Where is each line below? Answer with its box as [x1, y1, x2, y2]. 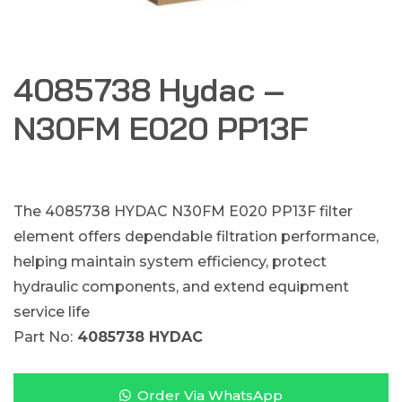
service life [13, 303, 90, 320]
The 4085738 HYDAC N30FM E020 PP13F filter [13, 203, 353, 220]
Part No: [13, 328, 73, 345]
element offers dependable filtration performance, [13, 228, 379, 245]
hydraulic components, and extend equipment [13, 278, 349, 295]
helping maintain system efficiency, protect [13, 253, 327, 270]
